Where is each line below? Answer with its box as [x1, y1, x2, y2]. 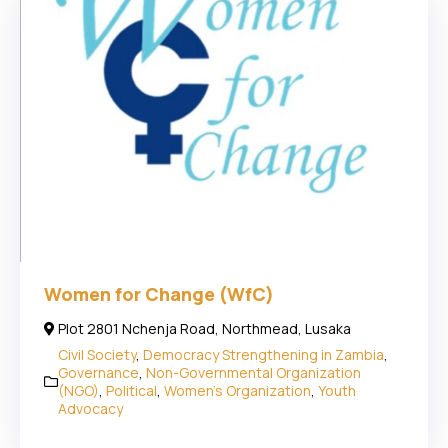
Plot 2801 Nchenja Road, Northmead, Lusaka [58, 318, 351, 338]
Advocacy [58, 398, 123, 418]
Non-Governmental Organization [146, 362, 361, 382]
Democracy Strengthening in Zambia [143, 344, 384, 364]
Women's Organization [164, 380, 311, 400]
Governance [58, 362, 139, 382]
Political [106, 380, 157, 400]
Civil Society [58, 344, 136, 364]
